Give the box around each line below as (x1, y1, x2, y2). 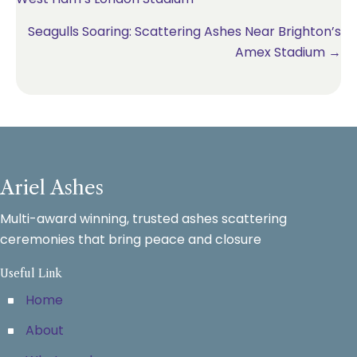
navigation (15, 2, 131, 32)
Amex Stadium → (235, 42, 341, 61)
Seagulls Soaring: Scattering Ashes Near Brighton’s (28, 22, 341, 41)
